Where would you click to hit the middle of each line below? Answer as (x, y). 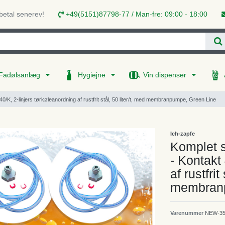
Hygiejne (93, 75)
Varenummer (188, 213)
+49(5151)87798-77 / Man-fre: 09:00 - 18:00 (136, 14)
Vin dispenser (166, 75)
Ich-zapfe (183, 133)
